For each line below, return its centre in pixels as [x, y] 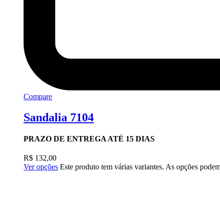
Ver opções [41, 167]
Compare [38, 96]
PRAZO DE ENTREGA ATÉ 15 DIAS [89, 138]
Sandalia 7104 [59, 117]
